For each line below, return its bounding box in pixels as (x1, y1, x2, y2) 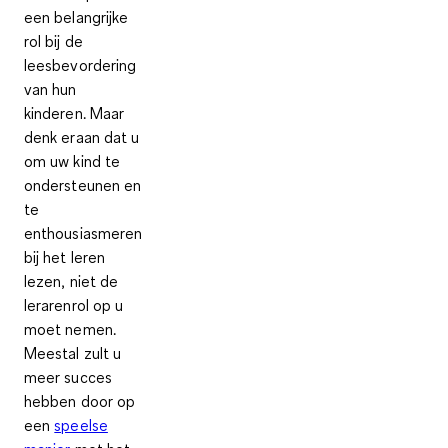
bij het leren (24, 247, 106, 268)
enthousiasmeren (24, 223, 143, 244)
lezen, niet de (24, 271, 119, 292)
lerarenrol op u (24, 295, 124, 316)
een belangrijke (24, 7, 129, 28)
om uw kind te (24, 151, 121, 172)
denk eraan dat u (24, 127, 140, 148)
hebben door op (24, 391, 136, 412)
